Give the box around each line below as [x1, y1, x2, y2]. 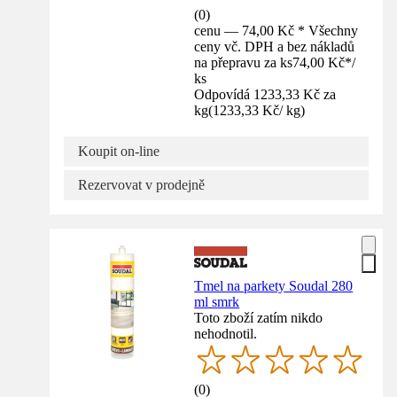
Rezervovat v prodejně [78, 176, 205, 192]
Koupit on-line [78, 143, 160, 159]
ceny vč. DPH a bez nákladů [194, 38, 355, 54]
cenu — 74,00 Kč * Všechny [194, 22, 359, 38]
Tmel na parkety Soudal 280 [194, 277, 354, 293]
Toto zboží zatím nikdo [194, 309, 323, 325]
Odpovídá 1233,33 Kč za [194, 86, 337, 102]
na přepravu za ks [194, 54, 293, 70]
